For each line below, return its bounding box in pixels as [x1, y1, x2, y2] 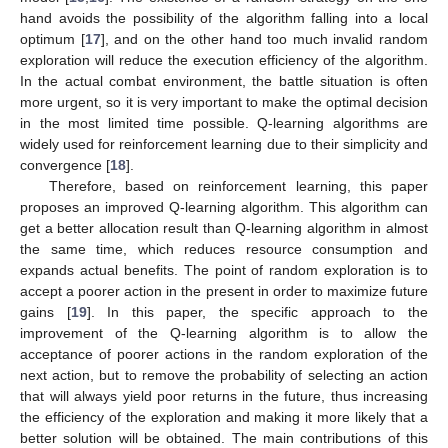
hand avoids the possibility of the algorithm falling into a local [20, 9, 428, 26]
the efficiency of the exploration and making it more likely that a [20, 408, 428, 425]
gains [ [20, 303, 71, 320]
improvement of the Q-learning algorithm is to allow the [20, 324, 428, 341]
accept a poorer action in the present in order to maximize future [20, 282, 428, 299]
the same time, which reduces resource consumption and [20, 240, 428, 257]
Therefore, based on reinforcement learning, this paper [48, 177, 428, 194]
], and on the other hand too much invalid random [100, 30, 429, 47]
